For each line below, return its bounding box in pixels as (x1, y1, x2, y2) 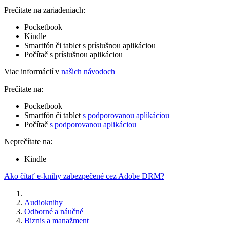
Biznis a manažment (24, 216, 89, 225)
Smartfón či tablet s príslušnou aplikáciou (24, 41, 156, 50)
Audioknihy (24, 198, 63, 207)
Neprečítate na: (4, 137, 52, 146)
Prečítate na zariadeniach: (4, 5, 85, 14)
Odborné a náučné (24, 207, 83, 216)
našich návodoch (61, 67, 115, 76)
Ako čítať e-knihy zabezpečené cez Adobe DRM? (4, 171, 164, 180)
